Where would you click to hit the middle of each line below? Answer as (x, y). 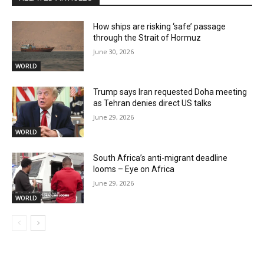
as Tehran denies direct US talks (153, 103)
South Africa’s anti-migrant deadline (161, 158)
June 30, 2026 (114, 51)
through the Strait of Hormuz (147, 37)
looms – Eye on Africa (134, 169)
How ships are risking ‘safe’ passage (160, 26)
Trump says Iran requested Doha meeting (170, 92)
